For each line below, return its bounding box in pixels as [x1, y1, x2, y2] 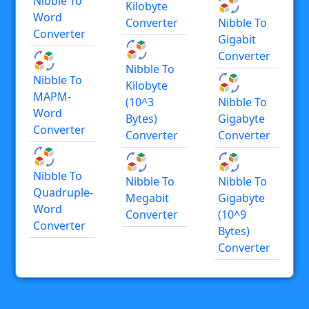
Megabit [126, 190, 169, 206]
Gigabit [218, 31, 256, 47]
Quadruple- [33, 184, 93, 200]
